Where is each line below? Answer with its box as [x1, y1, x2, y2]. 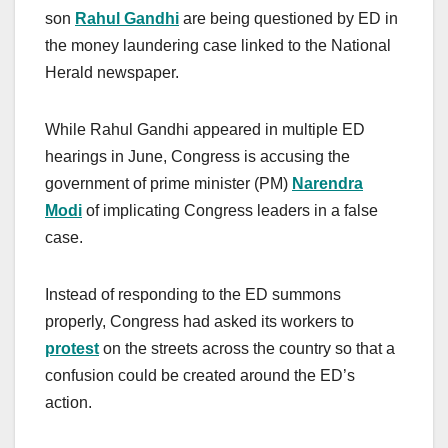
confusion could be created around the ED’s [45, 367, 355, 385]
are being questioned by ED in [179, 10, 398, 28]
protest [45, 340, 99, 358]
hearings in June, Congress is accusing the [45, 148, 350, 166]
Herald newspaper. [45, 64, 179, 82]
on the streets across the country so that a [99, 340, 395, 358]
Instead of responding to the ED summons [45, 286, 341, 304]
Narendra [292, 175, 363, 193]
